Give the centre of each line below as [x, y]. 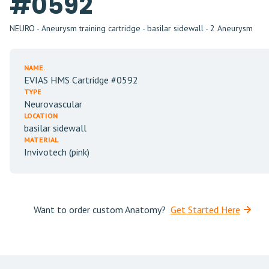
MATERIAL [41, 140]
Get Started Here [205, 210]
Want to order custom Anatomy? [100, 210]
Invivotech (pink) [57, 152]
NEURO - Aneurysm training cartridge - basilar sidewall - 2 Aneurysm [131, 28]
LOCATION [41, 116]
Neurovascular [53, 104]
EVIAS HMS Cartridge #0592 [81, 80]
